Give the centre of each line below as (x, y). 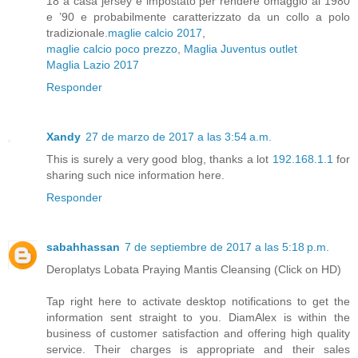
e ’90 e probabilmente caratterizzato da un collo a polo (198, 16)
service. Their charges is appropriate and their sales (198, 349)
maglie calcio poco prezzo (112, 48)
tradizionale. (77, 32)
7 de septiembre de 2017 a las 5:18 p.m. (227, 247)
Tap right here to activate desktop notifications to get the (198, 301)
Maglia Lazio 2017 (93, 64)
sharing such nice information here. (135, 175)
